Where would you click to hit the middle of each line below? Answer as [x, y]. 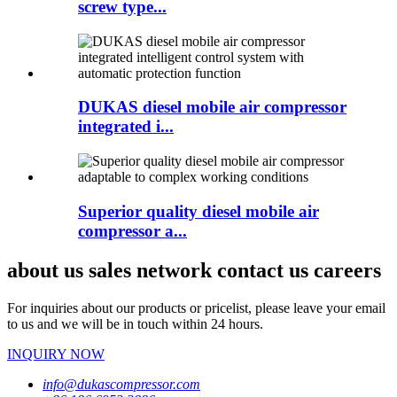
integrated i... [126, 127]
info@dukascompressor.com [121, 384]
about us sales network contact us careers [194, 270]
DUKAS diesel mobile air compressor [212, 107]
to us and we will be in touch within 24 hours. [135, 323]
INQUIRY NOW [56, 354]
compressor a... [132, 230]
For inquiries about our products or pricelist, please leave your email [196, 307]
